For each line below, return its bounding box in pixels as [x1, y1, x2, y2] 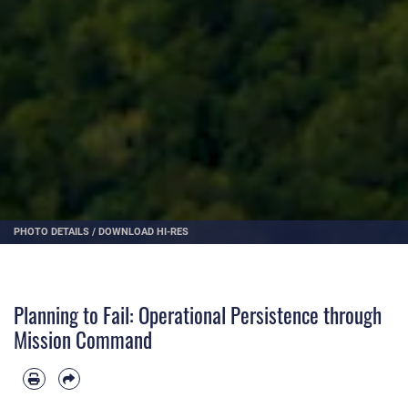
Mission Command [14, 324, 152, 356]
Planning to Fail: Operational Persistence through [14, 300, 382, 331]
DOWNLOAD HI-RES [98, 225, 189, 239]
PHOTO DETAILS [14, 225, 89, 239]
